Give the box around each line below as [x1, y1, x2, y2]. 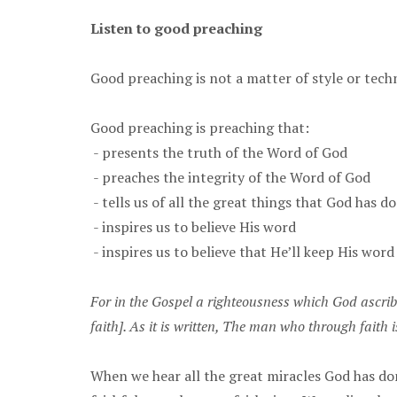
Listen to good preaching [90, 18, 262, 38]
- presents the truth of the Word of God [90, 142, 347, 162]
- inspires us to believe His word [90, 216, 296, 237]
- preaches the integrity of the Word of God [90, 167, 370, 187]
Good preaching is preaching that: [90, 117, 309, 137]
